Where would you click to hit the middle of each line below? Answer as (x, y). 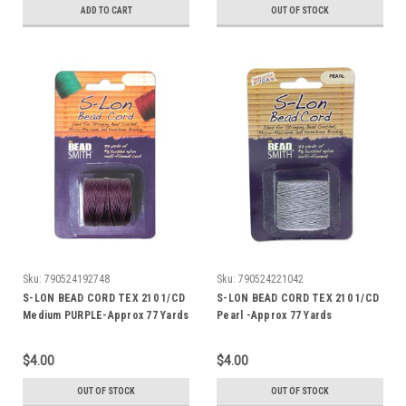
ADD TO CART (106, 10)
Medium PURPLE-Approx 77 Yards (106, 315)
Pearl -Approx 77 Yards (275, 315)
